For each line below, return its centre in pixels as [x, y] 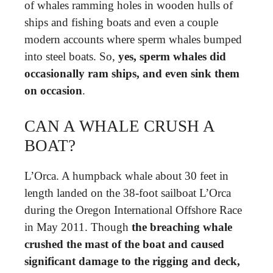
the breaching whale [182, 227]
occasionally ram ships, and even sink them [132, 73]
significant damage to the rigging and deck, [132, 261]
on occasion [53, 90]
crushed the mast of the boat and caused [124, 244]
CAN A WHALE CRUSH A [119, 126]
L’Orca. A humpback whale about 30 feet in [126, 176]
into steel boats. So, [71, 56]
